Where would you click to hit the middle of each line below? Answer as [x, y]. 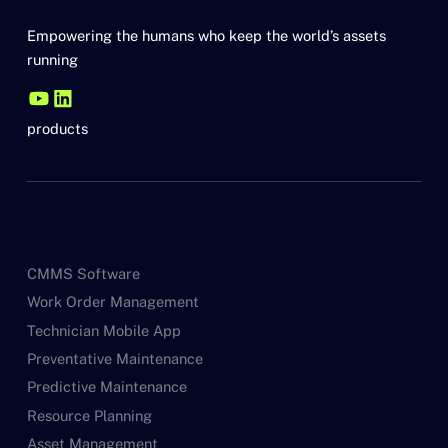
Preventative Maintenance [114, 359]
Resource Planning [89, 415]
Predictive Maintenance [106, 387]
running [52, 60]
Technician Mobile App [103, 330]
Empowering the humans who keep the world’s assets [206, 36]
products [57, 129]
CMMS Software [83, 274]
